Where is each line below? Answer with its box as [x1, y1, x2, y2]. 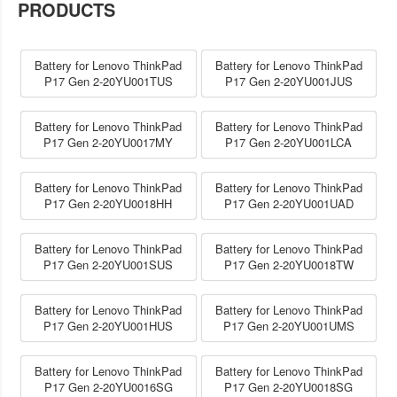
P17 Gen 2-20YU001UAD [223, 194, 354, 212]
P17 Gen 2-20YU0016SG [43, 378, 173, 395]
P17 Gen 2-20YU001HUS [43, 316, 174, 334]
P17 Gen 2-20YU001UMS [222, 316, 354, 334]
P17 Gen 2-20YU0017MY [43, 133, 174, 151]
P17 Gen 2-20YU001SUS [43, 255, 174, 273]
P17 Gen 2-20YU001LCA [225, 133, 353, 151]
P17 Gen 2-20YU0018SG [224, 378, 354, 395]
